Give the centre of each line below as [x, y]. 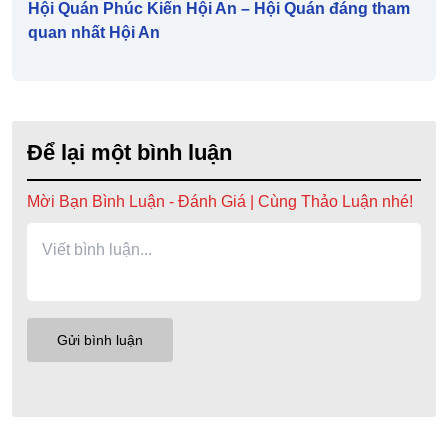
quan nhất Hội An [94, 33]
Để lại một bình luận [129, 153]
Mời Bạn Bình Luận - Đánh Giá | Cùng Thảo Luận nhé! [220, 202]
